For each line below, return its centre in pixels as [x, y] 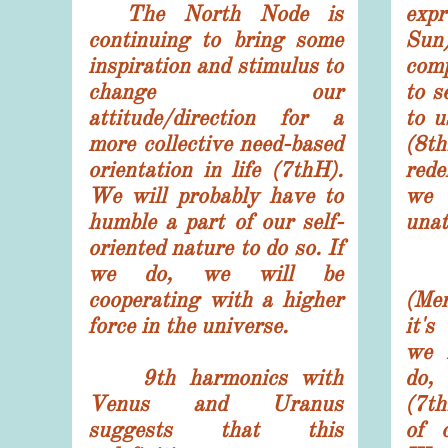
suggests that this [215, 429]
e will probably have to [227, 195]
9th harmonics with [215, 377]
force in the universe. [188, 325]
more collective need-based [215, 143]
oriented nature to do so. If [215, 247]
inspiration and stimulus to [215, 65]
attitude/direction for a [215, 117]
